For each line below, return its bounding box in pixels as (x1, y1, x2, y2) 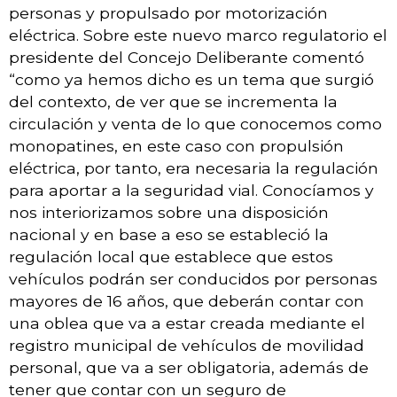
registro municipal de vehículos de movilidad (9, 335, 364, 354)
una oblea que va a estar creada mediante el (9, 313, 365, 332)
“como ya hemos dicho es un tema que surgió (9, 69, 374, 89)
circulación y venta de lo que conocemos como (9, 113, 382, 133)
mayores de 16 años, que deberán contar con (9, 291, 364, 310)
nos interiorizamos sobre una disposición (9, 202, 329, 222)
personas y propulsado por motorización (9, 3, 328, 22)
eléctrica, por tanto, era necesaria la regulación (9, 158, 378, 177)
